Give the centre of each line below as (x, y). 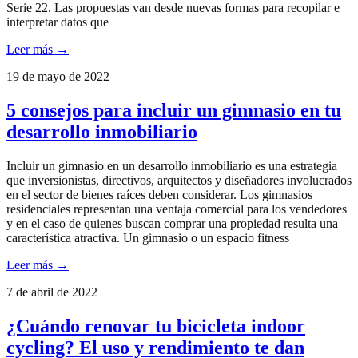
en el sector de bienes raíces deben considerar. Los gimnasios (159, 195)
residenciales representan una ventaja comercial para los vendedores (177, 209)
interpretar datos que (58, 22)
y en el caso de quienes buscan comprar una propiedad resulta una (172, 224)
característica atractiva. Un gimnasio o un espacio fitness (148, 238)
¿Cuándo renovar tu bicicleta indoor (156, 326)
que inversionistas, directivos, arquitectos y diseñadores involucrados (179, 181)
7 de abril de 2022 (52, 292)
